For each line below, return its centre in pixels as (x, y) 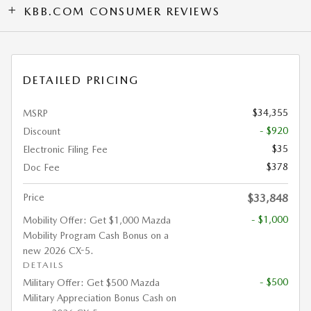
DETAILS (44, 264)
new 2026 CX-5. (58, 250)
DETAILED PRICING (81, 80)
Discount (42, 131)
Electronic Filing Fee (65, 149)
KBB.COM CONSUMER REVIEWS (122, 11)
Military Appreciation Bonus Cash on (100, 297)
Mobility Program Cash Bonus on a (96, 235)
